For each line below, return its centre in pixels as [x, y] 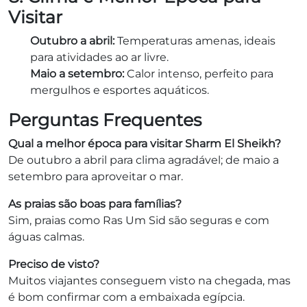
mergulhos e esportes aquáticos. [120, 90]
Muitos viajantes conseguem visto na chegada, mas [149, 280]
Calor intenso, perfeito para [199, 73]
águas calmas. [46, 236]
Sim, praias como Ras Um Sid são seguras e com [139, 220]
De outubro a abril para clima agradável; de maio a [144, 160]
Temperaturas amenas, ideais [195, 40]
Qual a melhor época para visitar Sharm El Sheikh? [145, 143]
